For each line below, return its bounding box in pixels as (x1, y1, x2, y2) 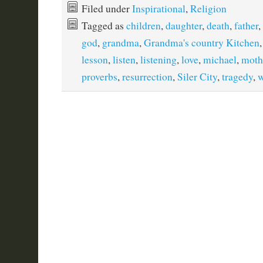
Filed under (81, 2, 132, 15)
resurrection (122, 70, 173, 83)
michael (203, 53, 237, 66)
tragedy (221, 70, 253, 83)
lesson (81, 53, 108, 66)
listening (140, 53, 177, 66)
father (234, 19, 258, 32)
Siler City (177, 70, 217, 83)
